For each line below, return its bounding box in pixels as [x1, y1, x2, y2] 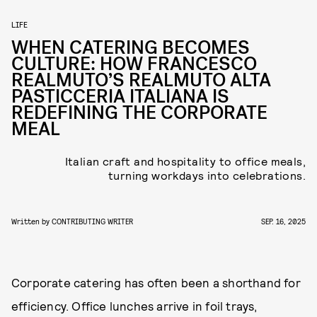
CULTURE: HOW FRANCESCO [11, 52, 257, 76]
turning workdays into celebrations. [108, 168, 306, 182]
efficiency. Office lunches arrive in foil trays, [11, 299, 258, 313]
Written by [11, 217, 52, 226]
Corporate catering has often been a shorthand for [11, 275, 301, 289]
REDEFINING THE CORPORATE [11, 100, 267, 125]
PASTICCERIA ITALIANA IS [11, 84, 229, 109]
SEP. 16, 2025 [261, 217, 306, 226]
